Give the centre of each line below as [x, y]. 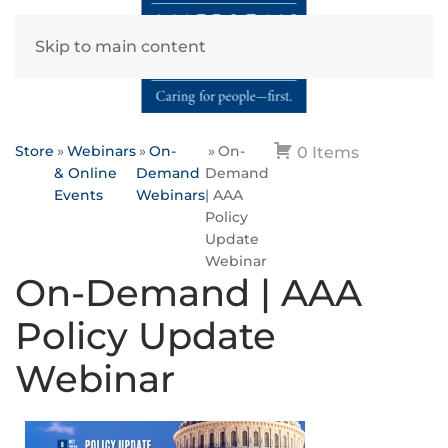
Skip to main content [120, 46]
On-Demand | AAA [188, 293]
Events [78, 195]
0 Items [326, 152]
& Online [85, 173]
